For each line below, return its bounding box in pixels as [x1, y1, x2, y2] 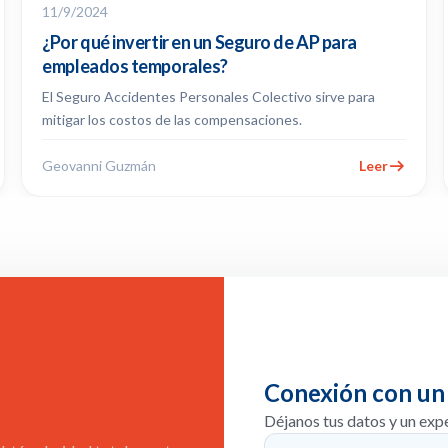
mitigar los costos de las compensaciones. [42, 111, 303, 129]
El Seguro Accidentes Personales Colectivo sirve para [42, 88, 376, 106]
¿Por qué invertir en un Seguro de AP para [42, 30, 357, 53]
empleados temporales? [42, 54, 228, 77]
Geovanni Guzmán [42, 156, 157, 174]
